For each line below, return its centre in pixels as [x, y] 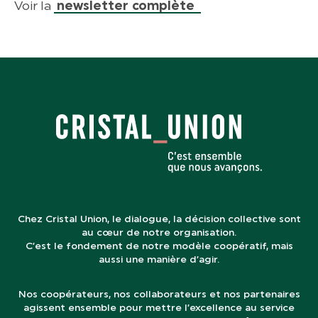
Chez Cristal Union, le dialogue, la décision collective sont [159, 219]
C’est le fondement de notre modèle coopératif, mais [159, 246]
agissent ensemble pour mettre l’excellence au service [159, 307]
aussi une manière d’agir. [159, 259]
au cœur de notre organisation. [159, 232]
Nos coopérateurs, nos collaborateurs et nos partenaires [159, 294]
